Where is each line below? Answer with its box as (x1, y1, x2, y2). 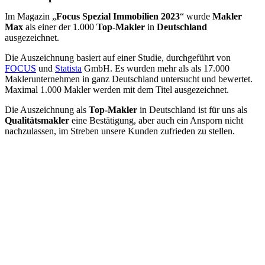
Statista (55, 63, 82, 73)
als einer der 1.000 (23, 22, 96, 32)
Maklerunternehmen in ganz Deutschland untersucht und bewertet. (5, 74, 253, 84)
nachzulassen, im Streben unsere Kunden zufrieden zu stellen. (5, 126, 235, 136)
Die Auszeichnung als (5, 105, 89, 115)
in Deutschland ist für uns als (137, 105, 247, 115)
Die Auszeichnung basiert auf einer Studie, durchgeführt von (5, 53, 231, 63)
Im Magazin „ (5, 11, 56, 21)
